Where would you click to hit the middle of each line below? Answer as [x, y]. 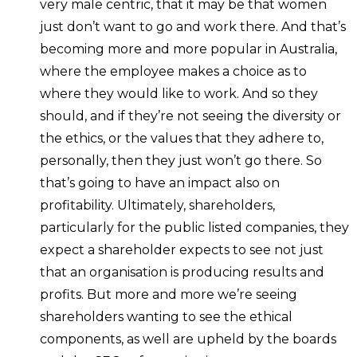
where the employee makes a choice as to [173, 71]
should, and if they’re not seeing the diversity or [190, 116]
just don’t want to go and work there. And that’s [193, 26]
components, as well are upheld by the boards [188, 339]
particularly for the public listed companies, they [194, 227]
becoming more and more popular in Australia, [188, 49]
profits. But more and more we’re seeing [169, 294]
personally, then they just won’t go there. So [181, 160]
